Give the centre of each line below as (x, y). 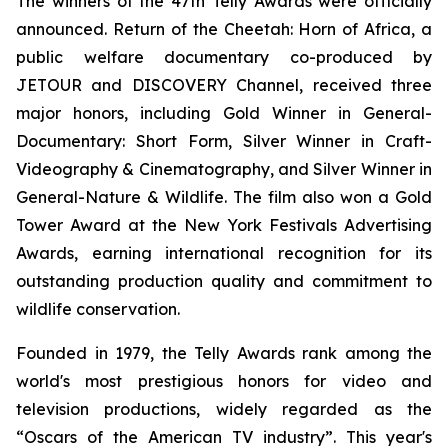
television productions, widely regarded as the (224, 409)
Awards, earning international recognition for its (224, 253)
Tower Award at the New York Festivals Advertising (224, 225)
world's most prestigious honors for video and (224, 381)
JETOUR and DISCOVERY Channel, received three (224, 85)
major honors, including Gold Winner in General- (224, 113)
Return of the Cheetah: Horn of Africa (262, 29)
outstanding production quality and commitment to (224, 281)
